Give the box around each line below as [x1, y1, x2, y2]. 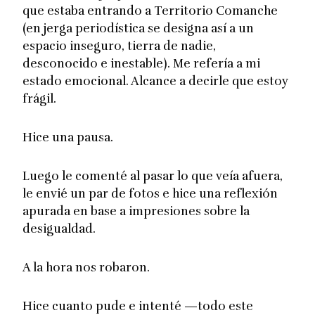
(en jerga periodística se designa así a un [22, 20, 255, 36]
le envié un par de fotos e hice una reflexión [22, 186, 278, 201]
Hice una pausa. [22, 129, 114, 145]
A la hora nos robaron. [22, 259, 150, 275]
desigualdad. [22, 221, 96, 236]
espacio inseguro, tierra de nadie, [22, 38, 217, 53]
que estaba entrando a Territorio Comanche [22, 3, 278, 18]
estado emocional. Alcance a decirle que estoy [22, 73, 289, 89]
